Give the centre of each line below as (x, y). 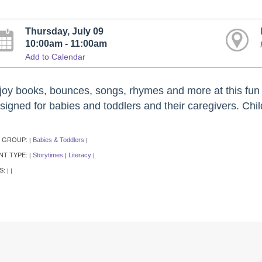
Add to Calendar (56, 57)
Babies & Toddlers (58, 140)
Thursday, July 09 (65, 31)
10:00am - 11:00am (66, 43)
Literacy (80, 155)
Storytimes (48, 155)
